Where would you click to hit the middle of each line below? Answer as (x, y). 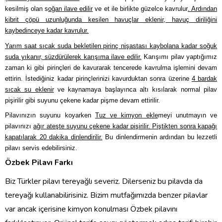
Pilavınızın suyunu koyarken (50, 115)
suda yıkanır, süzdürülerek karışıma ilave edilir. (73, 56)
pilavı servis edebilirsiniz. (41, 148)
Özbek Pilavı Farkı (39, 163)
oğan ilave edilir (71, 9)
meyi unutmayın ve (187, 115)
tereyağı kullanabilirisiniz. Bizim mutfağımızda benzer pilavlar (106, 195)
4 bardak (204, 78)
